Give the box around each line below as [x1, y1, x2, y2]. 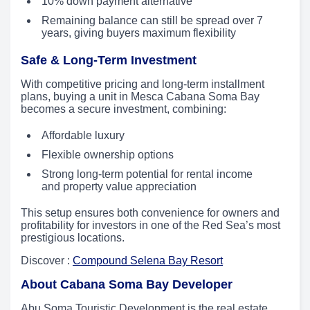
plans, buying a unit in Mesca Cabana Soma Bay [21, 90, 259, 102]
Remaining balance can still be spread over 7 [42, 14, 263, 26]
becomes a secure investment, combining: [21, 102, 226, 115]
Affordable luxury [42, 129, 125, 141]
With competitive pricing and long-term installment [21, 77, 264, 90]
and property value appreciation [42, 180, 197, 192]
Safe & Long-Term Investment [21, 53, 197, 67]
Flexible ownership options [42, 148, 174, 161]
